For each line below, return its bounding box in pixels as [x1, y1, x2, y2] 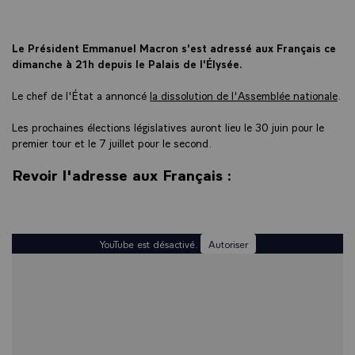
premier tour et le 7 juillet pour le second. [12, 135, 212, 150]
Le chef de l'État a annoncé [12, 87, 150, 102]
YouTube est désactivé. [99, 236, 200, 250]
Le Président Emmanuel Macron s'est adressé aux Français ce [12, 40, 336, 55]
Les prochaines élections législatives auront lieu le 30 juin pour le [12, 119, 324, 134]
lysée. [212, 55, 245, 71]
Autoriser [208, 236, 248, 250]
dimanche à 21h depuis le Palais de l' [12, 55, 206, 71]
